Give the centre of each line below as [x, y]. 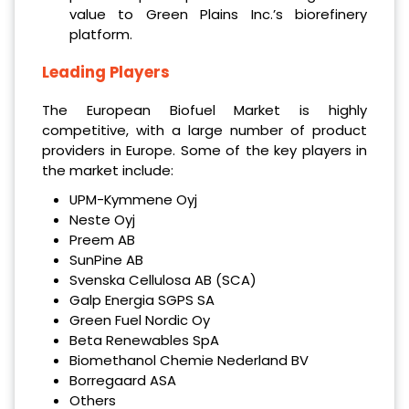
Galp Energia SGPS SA [142, 299]
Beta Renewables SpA [144, 340]
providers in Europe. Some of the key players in [204, 150]
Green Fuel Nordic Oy [139, 320]
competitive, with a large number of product [204, 130]
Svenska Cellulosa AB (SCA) [163, 279]
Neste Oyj [102, 219]
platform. [100, 35]
